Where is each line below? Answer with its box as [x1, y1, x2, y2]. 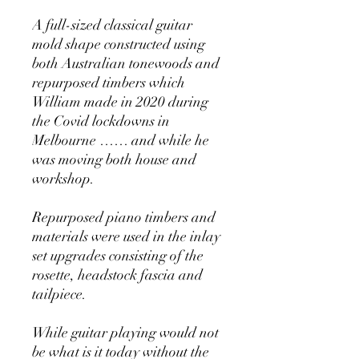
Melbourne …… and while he [32, 131, 209, 150]
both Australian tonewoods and [32, 54, 220, 73]
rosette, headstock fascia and [32, 266, 203, 284]
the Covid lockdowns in [32, 112, 170, 131]
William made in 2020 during [32, 93, 208, 111]
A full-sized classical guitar [32, 16, 192, 34]
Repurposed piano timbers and [32, 208, 216, 227]
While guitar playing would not [32, 324, 219, 342]
